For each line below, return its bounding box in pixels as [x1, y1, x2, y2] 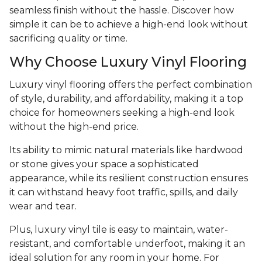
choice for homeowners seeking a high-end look [9, 107, 235, 119]
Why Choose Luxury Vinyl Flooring [9, 53, 247, 71]
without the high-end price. [9, 121, 139, 133]
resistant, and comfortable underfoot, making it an [9, 238, 245, 250]
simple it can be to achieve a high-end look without [9, 19, 248, 30]
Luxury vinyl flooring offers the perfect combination [9, 79, 252, 91]
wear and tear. [9, 201, 79, 212]
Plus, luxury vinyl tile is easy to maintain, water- [9, 224, 228, 236]
